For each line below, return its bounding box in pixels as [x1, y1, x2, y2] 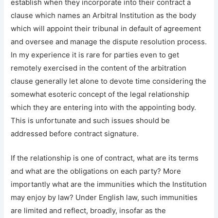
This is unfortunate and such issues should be [11, 116, 170, 125]
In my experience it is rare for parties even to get [11, 50, 180, 59]
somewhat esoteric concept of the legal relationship [11, 90, 190, 99]
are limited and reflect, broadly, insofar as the [11, 206, 166, 216]
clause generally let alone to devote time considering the [11, 76, 207, 86]
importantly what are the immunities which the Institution [11, 180, 207, 189]
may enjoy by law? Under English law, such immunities [11, 193, 198, 202]
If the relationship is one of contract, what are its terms [11, 154, 199, 163]
